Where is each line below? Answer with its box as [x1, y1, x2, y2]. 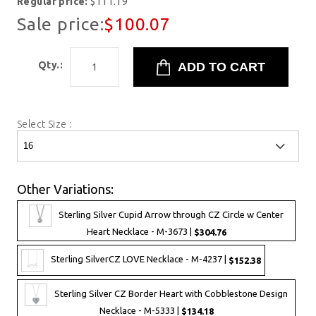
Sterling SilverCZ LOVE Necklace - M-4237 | [51, 254, 229, 265]
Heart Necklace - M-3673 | [86, 226, 194, 236]
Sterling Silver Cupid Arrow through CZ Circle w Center [59, 209, 284, 220]
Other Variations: [17, 182, 114, 196]
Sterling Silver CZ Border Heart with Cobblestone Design [54, 288, 288, 299]
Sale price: [17, 14, 104, 34]
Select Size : [17, 119, 74, 130]
